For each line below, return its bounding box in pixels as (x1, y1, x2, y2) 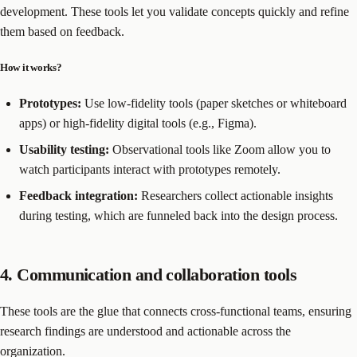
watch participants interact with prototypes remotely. (19, 162, 280, 176)
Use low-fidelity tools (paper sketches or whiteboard (81, 96, 347, 110)
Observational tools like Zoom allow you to (109, 142, 331, 156)
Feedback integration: (19, 188, 138, 202)
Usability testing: (19, 142, 109, 156)
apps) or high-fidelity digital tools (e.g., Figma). (19, 116, 257, 130)
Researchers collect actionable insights (138, 188, 333, 202)
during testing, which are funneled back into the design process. (19, 208, 338, 222)
